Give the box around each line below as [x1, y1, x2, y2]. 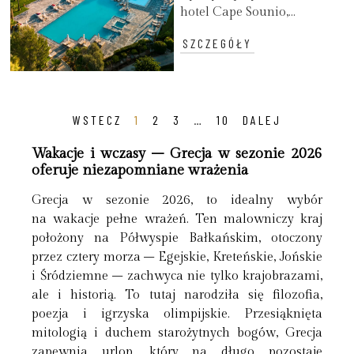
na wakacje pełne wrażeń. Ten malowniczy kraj [32, 212, 322, 228]
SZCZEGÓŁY [183, 35, 253, 51]
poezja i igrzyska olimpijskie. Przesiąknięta [32, 307, 322, 322]
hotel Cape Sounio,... [180, 5, 296, 21]
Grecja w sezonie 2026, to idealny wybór [32, 193, 322, 209]
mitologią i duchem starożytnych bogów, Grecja [32, 326, 322, 341]
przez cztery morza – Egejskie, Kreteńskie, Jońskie [32, 250, 322, 265]
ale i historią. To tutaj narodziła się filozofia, [32, 288, 322, 303]
